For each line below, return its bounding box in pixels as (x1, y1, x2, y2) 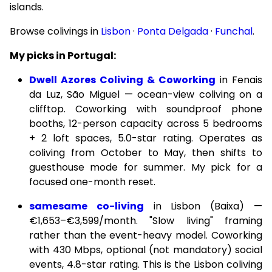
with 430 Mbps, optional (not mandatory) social (29, 243, 262, 257)
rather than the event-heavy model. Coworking (29, 228, 262, 242)
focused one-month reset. (29, 175, 155, 189)
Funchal (215, 24, 253, 38)
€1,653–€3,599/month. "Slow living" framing (29, 214, 262, 228)
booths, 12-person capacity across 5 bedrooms (29, 117, 262, 131)
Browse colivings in (10, 24, 101, 38)
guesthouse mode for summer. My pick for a (29, 160, 262, 174)
